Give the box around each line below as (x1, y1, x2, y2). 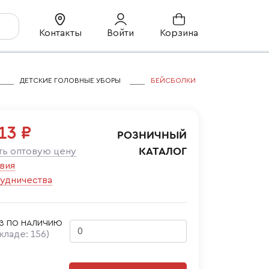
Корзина (160, 28, 198, 38)
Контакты (38, 28, 82, 38)
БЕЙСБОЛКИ (151, 77, 196, 84)
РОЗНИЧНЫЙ (117, 130, 187, 141)
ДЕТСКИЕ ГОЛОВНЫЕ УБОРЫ (20, 77, 121, 84)
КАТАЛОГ (139, 146, 187, 157)
